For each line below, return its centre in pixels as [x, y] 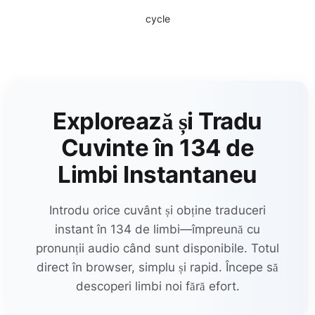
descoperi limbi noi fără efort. [157, 286]
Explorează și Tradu [157, 121]
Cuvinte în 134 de [157, 148]
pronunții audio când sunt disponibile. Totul [157, 248]
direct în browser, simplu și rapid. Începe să [157, 267]
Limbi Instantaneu [157, 174]
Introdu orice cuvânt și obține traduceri [157, 210]
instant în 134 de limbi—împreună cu [157, 229]
